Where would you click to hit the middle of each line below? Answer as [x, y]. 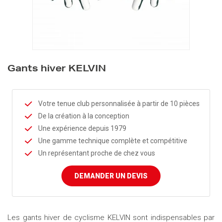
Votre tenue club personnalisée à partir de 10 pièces [119, 104]
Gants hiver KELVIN [57, 69]
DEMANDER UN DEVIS [111, 176]
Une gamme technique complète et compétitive [113, 141]
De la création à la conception [84, 116]
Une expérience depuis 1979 [82, 128]
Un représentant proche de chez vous [97, 153]
